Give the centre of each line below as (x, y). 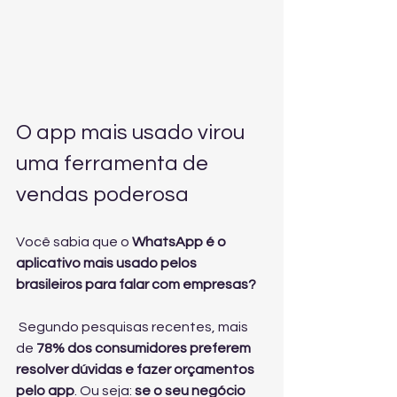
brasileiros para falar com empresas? (136, 285)
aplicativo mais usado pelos (108, 264)
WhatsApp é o (180, 242)
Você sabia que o (74, 242)
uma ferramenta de (114, 164)
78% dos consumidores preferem (145, 349)
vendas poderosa (102, 195)
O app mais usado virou (132, 133)
